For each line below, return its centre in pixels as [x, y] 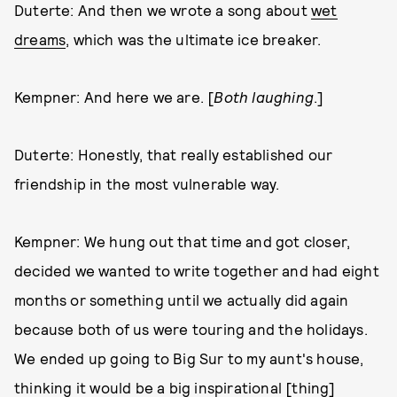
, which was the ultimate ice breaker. [194, 39]
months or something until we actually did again [182, 300]
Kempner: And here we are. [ [114, 97]
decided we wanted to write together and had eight [197, 271]
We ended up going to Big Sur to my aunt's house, [189, 358]
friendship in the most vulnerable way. [147, 184]
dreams [40, 39]
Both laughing [264, 97]
